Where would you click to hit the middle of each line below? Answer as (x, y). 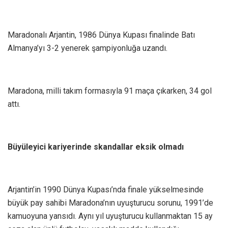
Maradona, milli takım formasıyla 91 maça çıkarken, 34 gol (110, 91)
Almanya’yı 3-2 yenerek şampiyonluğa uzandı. (88, 48)
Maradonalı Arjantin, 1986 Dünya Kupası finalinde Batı (101, 35)
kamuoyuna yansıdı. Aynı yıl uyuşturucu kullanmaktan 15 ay (110, 216)
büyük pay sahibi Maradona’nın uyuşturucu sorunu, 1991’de (110, 203)
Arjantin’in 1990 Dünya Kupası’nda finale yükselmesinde (106, 190)
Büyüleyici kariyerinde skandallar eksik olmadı (96, 147)
